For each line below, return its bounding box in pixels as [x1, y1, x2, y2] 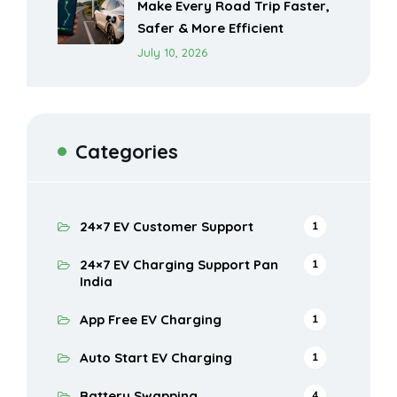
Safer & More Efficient [137, 19, 284, 37]
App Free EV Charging [80, 311, 222, 329]
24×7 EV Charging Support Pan [80, 256, 278, 274]
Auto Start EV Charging [80, 349, 232, 367]
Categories [75, 139, 178, 165]
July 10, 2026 [137, 45, 207, 60]
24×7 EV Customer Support [80, 218, 253, 236]
